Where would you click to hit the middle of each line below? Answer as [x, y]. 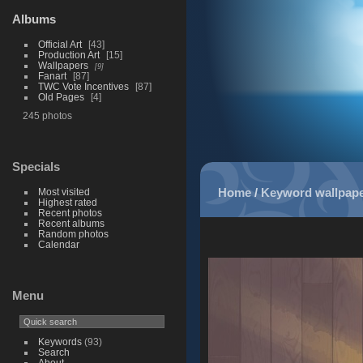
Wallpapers [63, 65]
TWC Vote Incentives [83, 86]
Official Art [60, 44]
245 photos [47, 115]
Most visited [64, 191]
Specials [36, 166]
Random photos [73, 233]
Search [53, 352]
